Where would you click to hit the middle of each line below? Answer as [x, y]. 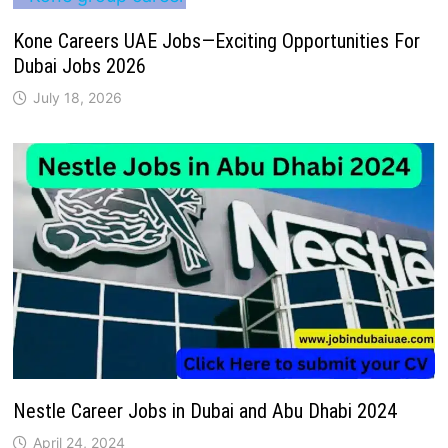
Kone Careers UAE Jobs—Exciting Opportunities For [217, 40]
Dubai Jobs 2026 [80, 65]
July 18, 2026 [78, 97]
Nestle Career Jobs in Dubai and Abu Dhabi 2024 [205, 410]
